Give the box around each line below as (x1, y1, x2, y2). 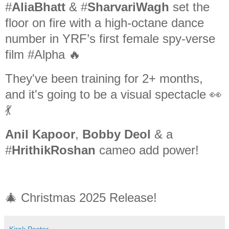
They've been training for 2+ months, (5, 71, 203, 85)
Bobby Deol (82, 127, 151, 141)
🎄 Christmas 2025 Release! (5, 191, 157, 205)
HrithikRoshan (12, 143, 96, 157)
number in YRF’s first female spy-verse (5, 31, 215, 45)
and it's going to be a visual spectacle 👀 (5, 87, 222, 101)
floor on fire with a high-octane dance (5, 15, 204, 30)
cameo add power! (96, 143, 199, 157)
